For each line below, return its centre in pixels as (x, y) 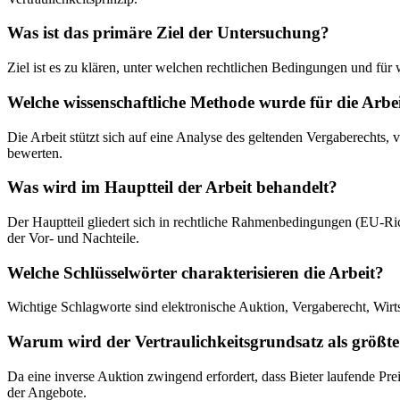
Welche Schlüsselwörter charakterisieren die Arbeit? (196, 272)
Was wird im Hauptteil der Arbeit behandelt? (172, 187)
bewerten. (35, 153)
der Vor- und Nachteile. (73, 238)
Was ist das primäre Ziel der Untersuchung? (168, 33)
